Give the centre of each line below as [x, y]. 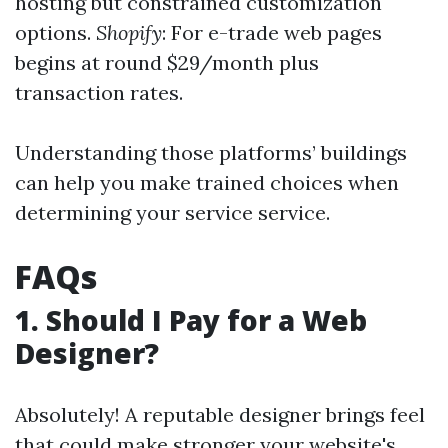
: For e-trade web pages [272, 32]
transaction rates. [99, 92]
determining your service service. [172, 212]
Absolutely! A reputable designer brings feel [220, 414]
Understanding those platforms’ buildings [211, 152]
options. [55, 32]
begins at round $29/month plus [167, 62]
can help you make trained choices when [207, 182]
